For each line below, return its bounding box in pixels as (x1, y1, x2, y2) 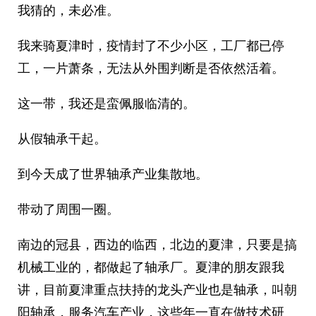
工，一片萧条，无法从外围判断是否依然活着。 (18, 59, 284, 77)
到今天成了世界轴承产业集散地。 (18, 165, 208, 183)
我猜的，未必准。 (18, 1, 119, 19)
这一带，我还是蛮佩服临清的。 (18, 95, 195, 112)
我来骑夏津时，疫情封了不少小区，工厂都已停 (18, 37, 284, 54)
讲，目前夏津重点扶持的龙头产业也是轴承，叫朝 (18, 281, 297, 298)
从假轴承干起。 (18, 130, 107, 147)
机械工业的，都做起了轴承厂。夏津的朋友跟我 (18, 258, 284, 276)
